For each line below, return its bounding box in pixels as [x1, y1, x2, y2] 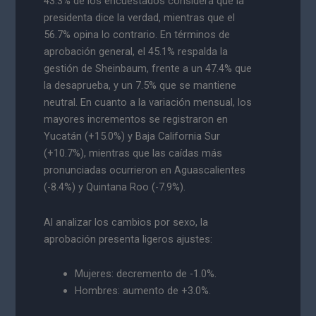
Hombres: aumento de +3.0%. [75, 284, 212, 298]
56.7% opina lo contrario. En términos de [44, 28, 231, 42]
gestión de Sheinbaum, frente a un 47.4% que [44, 62, 253, 75]
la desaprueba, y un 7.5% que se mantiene [44, 79, 237, 92]
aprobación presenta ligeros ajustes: [44, 232, 213, 245]
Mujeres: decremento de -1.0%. [75, 267, 217, 281]
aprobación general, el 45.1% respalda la [44, 45, 229, 59]
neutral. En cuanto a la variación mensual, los [44, 96, 253, 109]
